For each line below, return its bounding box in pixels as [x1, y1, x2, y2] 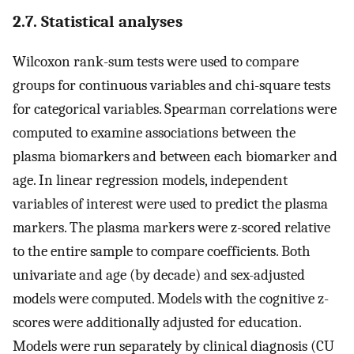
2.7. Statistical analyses [13, 11, 183, 31]
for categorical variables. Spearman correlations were [13, 100, 337, 118]
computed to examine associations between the [13, 123, 296, 141]
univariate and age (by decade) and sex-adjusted [13, 265, 305, 284]
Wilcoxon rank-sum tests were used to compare [13, 52, 299, 70]
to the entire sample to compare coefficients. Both [13, 242, 311, 260]
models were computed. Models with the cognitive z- [13, 289, 329, 307]
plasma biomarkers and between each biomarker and [13, 147, 337, 165]
